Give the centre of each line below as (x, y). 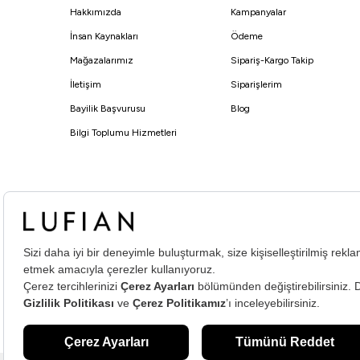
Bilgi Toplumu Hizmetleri (123, 133)
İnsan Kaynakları (104, 37)
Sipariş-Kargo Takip (272, 61)
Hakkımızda (96, 12)
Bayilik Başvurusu (108, 109)
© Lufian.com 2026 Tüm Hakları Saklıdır (172, 239)
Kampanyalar (258, 12)
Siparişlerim (256, 85)
